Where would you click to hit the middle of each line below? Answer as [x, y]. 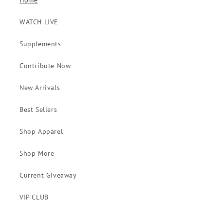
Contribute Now [45, 66]
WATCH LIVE [39, 22]
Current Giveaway [48, 175]
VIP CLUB [34, 197]
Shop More [37, 154]
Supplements [40, 44]
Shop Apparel [41, 132]
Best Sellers [38, 110]
